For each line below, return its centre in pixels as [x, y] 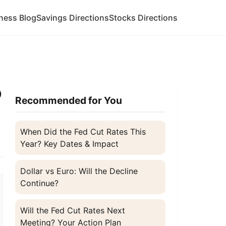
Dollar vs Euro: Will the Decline [79, 171]
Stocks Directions [143, 18]
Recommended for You [69, 100]
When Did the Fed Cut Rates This [83, 132]
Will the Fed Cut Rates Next [73, 210]
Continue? [40, 183]
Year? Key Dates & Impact [70, 144]
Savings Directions [73, 18]
